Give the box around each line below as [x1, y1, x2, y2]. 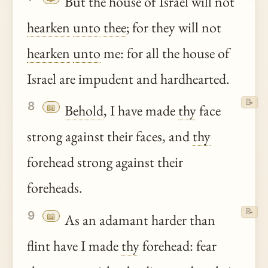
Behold [64, 101, 103, 120]
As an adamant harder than [61, 210, 215, 229]
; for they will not [126, 18, 221, 37]
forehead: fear [139, 236, 217, 255]
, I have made [103, 101, 178, 120]
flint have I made [27, 236, 121, 255]
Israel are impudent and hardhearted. [27, 69, 230, 89]
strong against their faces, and [27, 127, 193, 146]
